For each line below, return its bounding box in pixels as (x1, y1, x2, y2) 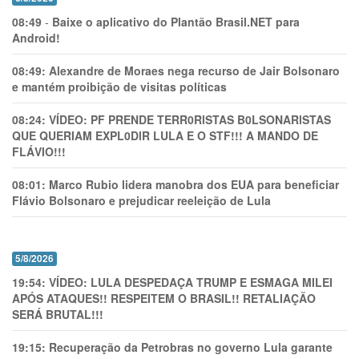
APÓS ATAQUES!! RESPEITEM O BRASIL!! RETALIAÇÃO (12, 290, 316, 307)
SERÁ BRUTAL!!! (12, 306, 103, 323)
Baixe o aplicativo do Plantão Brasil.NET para (52, 14, 300, 30)
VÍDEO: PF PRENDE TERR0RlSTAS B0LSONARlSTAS (49, 111, 331, 128)
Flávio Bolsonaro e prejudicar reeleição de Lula (12, 192, 271, 209)
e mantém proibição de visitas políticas (12, 79, 227, 95)
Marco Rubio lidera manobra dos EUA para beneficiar (49, 176, 339, 193)
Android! (12, 30, 60, 46)
